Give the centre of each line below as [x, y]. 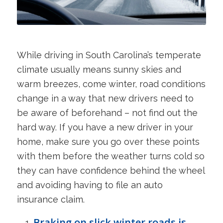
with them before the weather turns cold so [111, 156]
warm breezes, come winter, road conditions [111, 84]
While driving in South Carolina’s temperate [109, 55]
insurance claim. [51, 199]
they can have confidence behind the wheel [111, 170]
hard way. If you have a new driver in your [105, 127]
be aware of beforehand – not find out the [107, 112]
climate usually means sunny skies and [99, 69]
